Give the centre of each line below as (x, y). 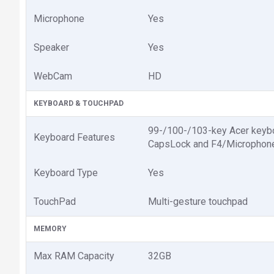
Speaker (51, 47)
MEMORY (50, 229)
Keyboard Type (66, 173)
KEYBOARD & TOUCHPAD (79, 103)
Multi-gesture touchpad (198, 202)
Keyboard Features (74, 137)
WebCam (53, 76)
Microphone (59, 19)
